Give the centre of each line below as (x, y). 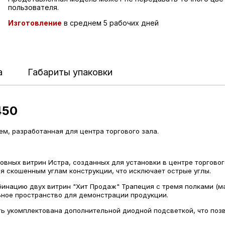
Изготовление (35, 23)
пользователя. (33, 7)
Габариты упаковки (70, 72)
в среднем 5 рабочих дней (110, 23)
